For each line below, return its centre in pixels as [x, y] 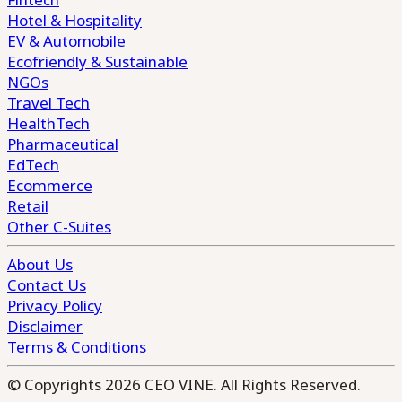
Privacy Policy [55, 306]
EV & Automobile [66, 41]
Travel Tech [48, 103]
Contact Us [47, 285]
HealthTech [48, 123]
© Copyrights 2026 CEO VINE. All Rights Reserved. [184, 385]
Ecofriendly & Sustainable [97, 61]
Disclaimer [45, 326]
